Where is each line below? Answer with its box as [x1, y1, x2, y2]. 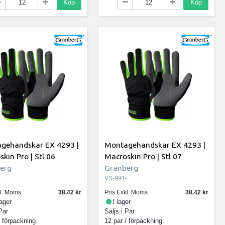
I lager [113, 197, 131, 205]
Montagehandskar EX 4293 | [104, 140, 206, 149]
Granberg [104, 163, 139, 172]
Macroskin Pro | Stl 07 [104, 151, 182, 161]
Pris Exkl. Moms [104, 188, 148, 196]
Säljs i [104, 207, 125, 215]
